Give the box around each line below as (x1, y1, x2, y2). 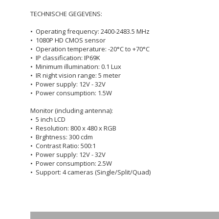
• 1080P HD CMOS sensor (30, 36, 106, 44)
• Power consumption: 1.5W (30, 88, 112, 97)
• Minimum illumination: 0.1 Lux (30, 62, 121, 71)
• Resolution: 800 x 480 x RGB (30, 124, 116, 132)
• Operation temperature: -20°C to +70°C (30, 44, 150, 53)
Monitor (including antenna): (30, 106, 113, 115)
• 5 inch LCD (30, 115, 66, 124)
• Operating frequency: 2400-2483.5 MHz (30, 27, 150, 36)
